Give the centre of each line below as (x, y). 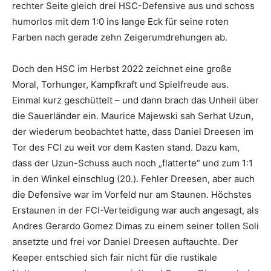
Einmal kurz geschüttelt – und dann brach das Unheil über (135, 100)
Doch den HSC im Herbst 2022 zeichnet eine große (122, 68)
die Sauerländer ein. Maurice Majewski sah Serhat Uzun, (133, 116)
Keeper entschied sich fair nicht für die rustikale (115, 257)
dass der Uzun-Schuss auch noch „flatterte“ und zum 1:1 (132, 163)
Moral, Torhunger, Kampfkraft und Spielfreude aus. (120, 84)
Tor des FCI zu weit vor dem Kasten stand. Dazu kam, (126, 147)
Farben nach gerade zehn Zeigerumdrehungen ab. (120, 37)
